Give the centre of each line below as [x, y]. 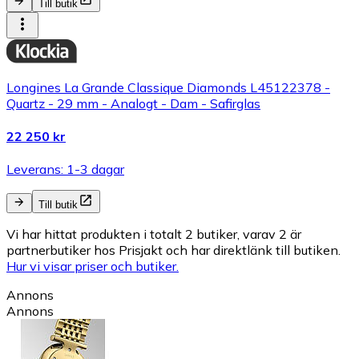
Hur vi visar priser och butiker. [93, 266]
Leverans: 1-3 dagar [65, 169]
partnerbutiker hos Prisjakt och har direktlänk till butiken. [173, 250]
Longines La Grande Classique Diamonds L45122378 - [168, 87]
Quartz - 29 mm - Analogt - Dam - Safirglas [133, 103]
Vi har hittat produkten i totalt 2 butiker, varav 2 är [154, 234]
